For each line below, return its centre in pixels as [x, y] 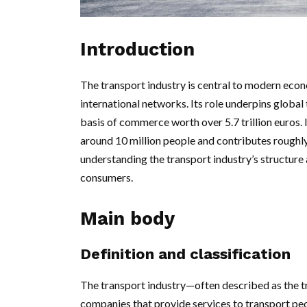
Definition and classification [185, 254]
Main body [127, 219]
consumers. [107, 177]
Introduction [137, 50]
